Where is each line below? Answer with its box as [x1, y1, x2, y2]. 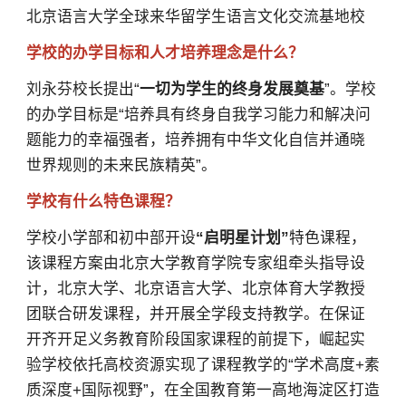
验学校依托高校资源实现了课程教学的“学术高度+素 [25, 356, 380, 374]
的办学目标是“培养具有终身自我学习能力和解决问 [25, 106, 371, 124]
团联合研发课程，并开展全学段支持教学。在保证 [25, 305, 365, 324]
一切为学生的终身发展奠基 [139, 81, 324, 99]
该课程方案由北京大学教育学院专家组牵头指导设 [25, 255, 365, 273]
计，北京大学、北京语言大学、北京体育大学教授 [25, 280, 365, 298]
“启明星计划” [195, 229, 289, 247]
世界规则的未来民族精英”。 [25, 157, 217, 175]
